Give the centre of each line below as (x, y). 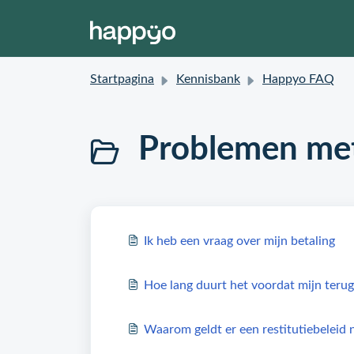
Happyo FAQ (298, 79)
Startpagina (122, 79)
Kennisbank (208, 79)
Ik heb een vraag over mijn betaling (239, 241)
